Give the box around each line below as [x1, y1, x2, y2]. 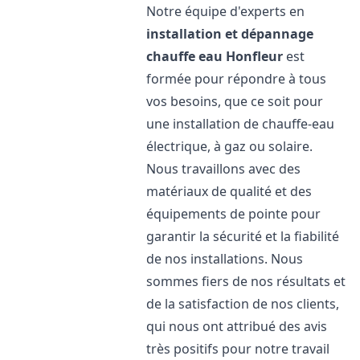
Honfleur [226, 47, 284, 65]
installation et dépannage [146, 25, 314, 43]
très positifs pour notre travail [146, 340, 330, 358]
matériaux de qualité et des [146, 182, 313, 200]
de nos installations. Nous [146, 250, 304, 268]
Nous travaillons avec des [146, 160, 301, 178]
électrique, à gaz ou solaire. [146, 137, 313, 155]
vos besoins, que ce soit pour [146, 92, 324, 110]
